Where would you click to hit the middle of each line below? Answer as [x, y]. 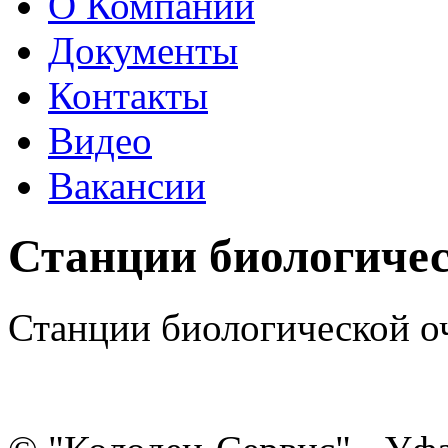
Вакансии [127, 185]
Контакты [128, 95]
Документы [143, 50]
